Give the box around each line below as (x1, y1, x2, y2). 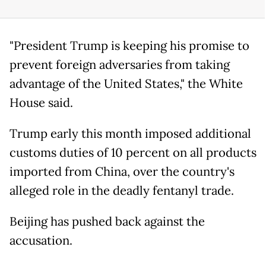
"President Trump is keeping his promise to (9, 38, 249, 54)
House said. (9, 95, 73, 111)
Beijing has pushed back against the (9, 214, 205, 230)
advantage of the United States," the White (9, 76, 243, 92)
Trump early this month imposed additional (9, 126, 251, 142)
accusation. (9, 233, 72, 249)
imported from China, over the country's (9, 164, 235, 180)
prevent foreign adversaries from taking (9, 57, 230, 73)
